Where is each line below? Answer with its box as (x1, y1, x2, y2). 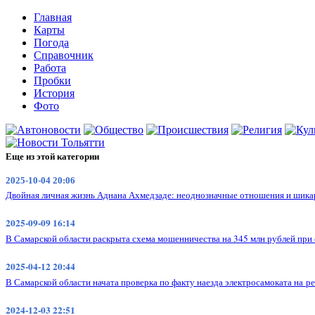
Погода (34, 37, 69, 49)
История (34, 87, 75, 99)
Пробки (34, 75, 71, 86)
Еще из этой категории (6, 149, 99, 162)
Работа (34, 62, 66, 74)
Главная (34, 11, 72, 23)
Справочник (34, 49, 94, 61)
